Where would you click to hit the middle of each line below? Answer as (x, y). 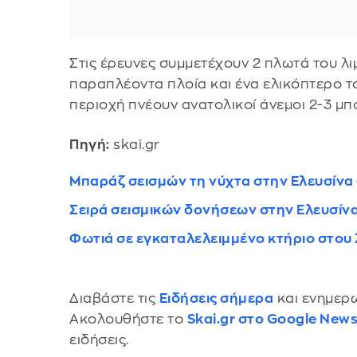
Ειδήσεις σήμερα (216, 298)
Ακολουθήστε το (128, 319)
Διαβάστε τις (114, 298)
